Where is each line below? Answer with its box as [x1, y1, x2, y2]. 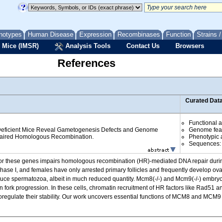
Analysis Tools [63, 42, 111, 50]
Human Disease [28, 31, 73, 38]
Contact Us [126, 42, 160, 50]
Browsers [175, 42, 204, 50]
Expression [79, 31, 111, 38]
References [57, 57, 115, 69]
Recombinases [117, 31, 160, 38]
